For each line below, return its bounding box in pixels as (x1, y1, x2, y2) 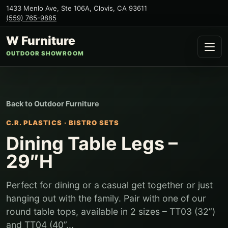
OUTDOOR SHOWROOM (6, 50, 84, 57)
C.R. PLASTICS (6, 119, 62, 127)
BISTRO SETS (68, 119, 120, 127)
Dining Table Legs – (6, 132, 178, 155)
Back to (6, 99, 34, 108)
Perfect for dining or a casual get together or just (6, 180, 213, 190)
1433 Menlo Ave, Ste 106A (6, 4, 90, 12)
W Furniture (6, 34, 75, 47)
